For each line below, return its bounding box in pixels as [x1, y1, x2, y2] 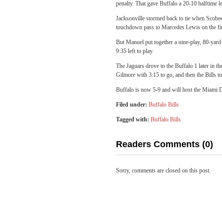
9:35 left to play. [116, 48, 154, 55]
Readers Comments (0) [116, 139, 213, 149]
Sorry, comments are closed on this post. [116, 167, 211, 174]
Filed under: [116, 101, 147, 108]
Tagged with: [116, 116, 149, 123]
